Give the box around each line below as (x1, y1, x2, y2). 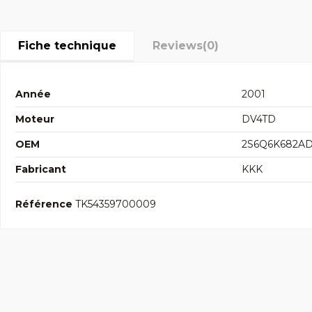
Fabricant (15, 162, 66, 175)
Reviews (153, 38, 203, 52)
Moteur (15, 112, 54, 125)
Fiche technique (18, 38, 116, 52)
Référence (15, 197, 72, 210)
